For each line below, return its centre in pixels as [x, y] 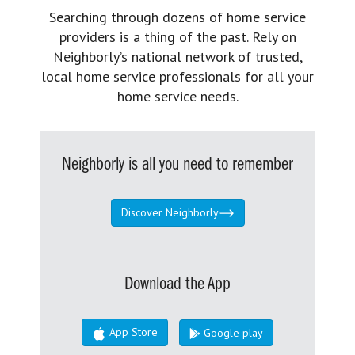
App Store [132, 332]
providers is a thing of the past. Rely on [177, 36]
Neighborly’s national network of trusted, [177, 56]
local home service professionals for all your [177, 76]
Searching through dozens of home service [177, 17]
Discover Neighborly [170, 212]
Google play [232, 332]
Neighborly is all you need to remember [177, 164]
